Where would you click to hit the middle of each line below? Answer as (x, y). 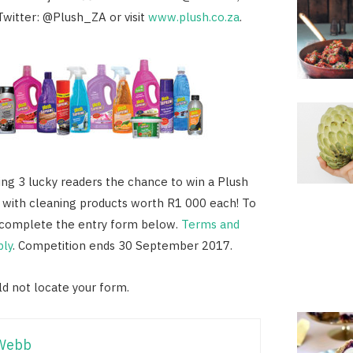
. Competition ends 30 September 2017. (122, 245)
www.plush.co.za (193, 17)
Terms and (210, 224)
